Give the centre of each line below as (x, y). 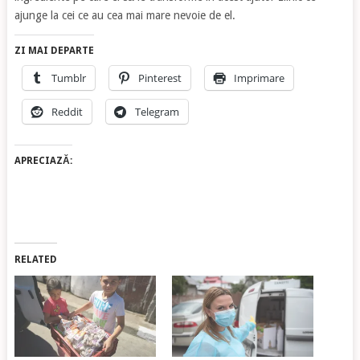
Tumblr (68, 78)
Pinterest (160, 78)
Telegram (157, 112)
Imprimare (259, 78)
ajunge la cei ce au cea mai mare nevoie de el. (125, 15)
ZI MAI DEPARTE (54, 51)
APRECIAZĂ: (43, 161)
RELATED (35, 260)
